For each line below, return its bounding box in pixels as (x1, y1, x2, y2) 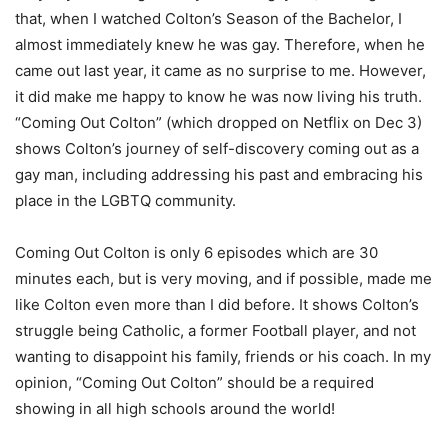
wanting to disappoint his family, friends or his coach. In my (15, 346, 431, 366)
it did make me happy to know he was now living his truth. (15, 86, 422, 106)
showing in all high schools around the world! (15, 398, 335, 418)
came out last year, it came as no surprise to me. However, (15, 60, 426, 80)
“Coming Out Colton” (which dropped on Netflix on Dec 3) (15, 112, 422, 132)
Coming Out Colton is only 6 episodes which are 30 (15, 242, 378, 262)
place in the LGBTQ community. (15, 190, 236, 210)
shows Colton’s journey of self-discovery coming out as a (15, 138, 419, 158)
